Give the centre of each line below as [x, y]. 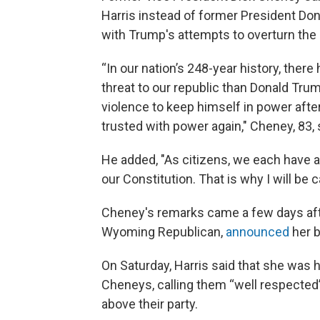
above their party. [150, 304]
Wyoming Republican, [164, 232]
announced [257, 232]
